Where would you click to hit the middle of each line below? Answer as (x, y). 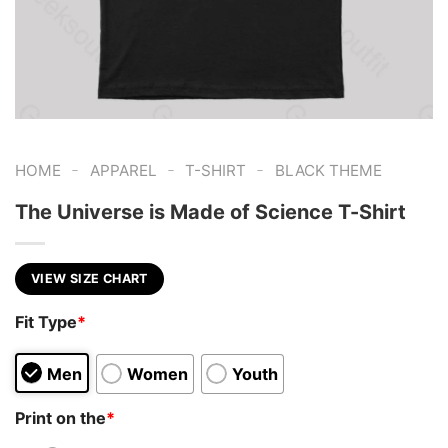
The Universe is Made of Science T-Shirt (210, 211)
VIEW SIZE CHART (89, 278)
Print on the (60, 417)
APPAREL (123, 170)
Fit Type (46, 322)
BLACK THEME (328, 170)
